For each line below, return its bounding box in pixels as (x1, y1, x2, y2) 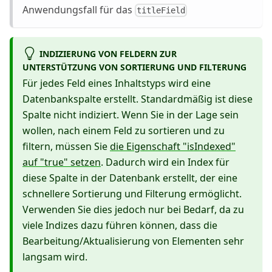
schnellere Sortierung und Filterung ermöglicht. (22, 187, 242, 201)
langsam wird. (22, 250, 87, 264)
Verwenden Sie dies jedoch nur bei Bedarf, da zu (22, 203, 244, 217)
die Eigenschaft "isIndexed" (110, 140, 236, 154)
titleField (137, 5, 186, 15)
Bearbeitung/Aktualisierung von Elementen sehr (22, 234, 244, 248)
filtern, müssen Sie (22, 140, 110, 154)
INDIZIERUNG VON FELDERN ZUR (39, 47, 177, 59)
